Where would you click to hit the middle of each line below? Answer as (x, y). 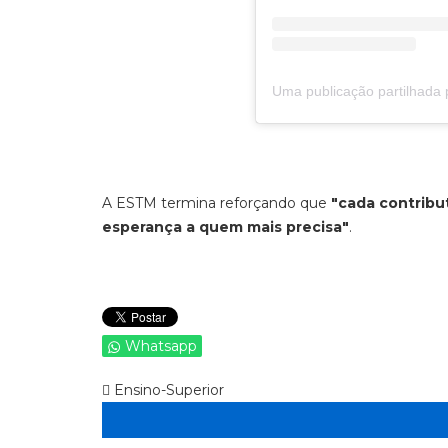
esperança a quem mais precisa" (225, 226)
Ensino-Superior (167, 389)
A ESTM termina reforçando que (216, 202)
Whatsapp (161, 345)
